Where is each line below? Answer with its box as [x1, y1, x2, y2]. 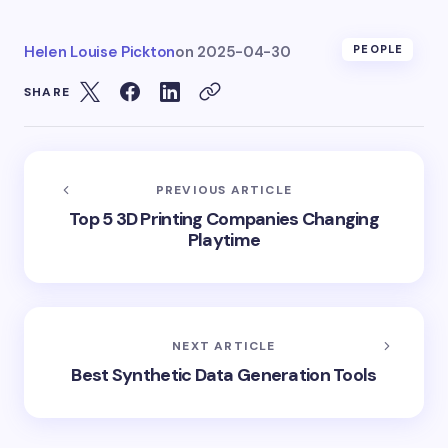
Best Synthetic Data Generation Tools [71, 363, 377, 387]
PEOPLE [353, 42, 403, 56]
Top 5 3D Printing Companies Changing [68, 207, 380, 231]
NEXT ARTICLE [172, 338, 276, 354]
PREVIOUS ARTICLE [155, 182, 293, 198]
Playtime [187, 228, 261, 252]
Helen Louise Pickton [24, 42, 175, 62]
